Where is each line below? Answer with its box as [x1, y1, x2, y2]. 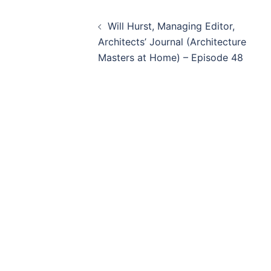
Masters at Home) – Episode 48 [98, 51, 243, 64]
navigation [61, 25, 177, 53]
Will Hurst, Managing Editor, [108, 20, 235, 32]
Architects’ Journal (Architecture [98, 36, 246, 48]
